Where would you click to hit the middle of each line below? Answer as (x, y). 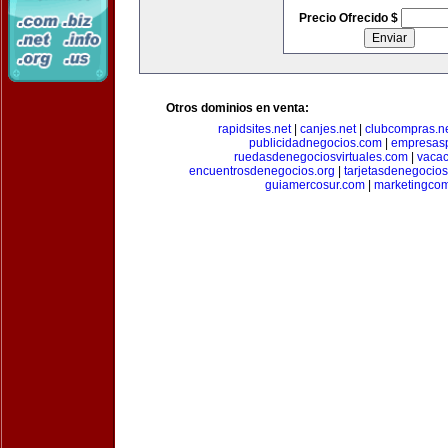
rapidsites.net (254, 129)
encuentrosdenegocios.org (262, 171)
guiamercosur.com (315, 185)
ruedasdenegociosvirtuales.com (320, 157)
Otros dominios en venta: (237, 108)
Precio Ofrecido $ (349, 18)
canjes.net (327, 129)
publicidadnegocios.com (315, 143)
